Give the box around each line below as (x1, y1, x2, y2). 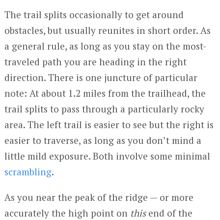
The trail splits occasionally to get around (4, 8, 184, 21)
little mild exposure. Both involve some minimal (4, 150, 210, 163)
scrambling (4, 165, 52, 178)
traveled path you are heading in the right (4, 55, 187, 68)
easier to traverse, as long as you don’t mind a (4, 134, 201, 147)
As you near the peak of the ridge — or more (4, 191, 193, 204)
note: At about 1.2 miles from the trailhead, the (4, 87, 206, 100)
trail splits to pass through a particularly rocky (4, 103, 204, 115)
